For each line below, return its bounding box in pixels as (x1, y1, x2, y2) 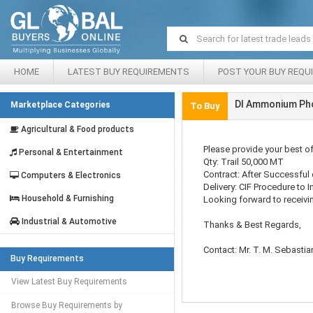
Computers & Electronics (19, 170, 121, 180)
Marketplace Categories (10, 100, 110, 110)
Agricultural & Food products (19, 124, 134, 134)
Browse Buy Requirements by (11, 300, 122, 310)
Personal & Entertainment (17, 147, 123, 157)
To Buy (190, 101, 220, 111)
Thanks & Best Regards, (203, 219, 301, 230)
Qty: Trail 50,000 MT (203, 156, 284, 167)
